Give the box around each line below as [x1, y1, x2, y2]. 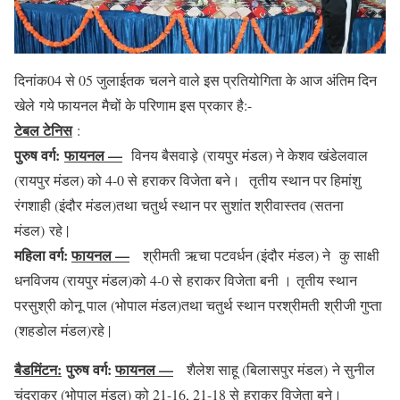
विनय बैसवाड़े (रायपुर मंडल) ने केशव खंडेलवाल [127, 146, 368, 165]
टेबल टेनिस [14, 120, 72, 141]
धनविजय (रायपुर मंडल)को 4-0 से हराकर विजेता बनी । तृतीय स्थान [14, 271, 357, 290]
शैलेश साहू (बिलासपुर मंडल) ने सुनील [182, 360, 375, 379]
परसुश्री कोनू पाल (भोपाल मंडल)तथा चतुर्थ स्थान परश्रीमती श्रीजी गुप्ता [14, 296, 382, 315]
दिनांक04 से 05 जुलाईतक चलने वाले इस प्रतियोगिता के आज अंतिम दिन [14, 71, 377, 90]
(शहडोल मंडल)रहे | [14, 321, 115, 340]
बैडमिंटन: [14, 359, 62, 380]
